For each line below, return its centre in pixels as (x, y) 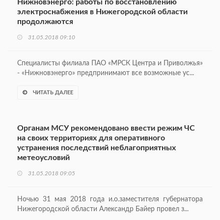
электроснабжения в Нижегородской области (102, 12)
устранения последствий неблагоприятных (96, 148)
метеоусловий (43, 158)
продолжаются (45, 22)
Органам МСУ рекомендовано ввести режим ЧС (106, 128)
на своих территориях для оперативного (91, 138)
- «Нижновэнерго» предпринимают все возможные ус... (106, 73)
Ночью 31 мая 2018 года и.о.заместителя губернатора (110, 200)
